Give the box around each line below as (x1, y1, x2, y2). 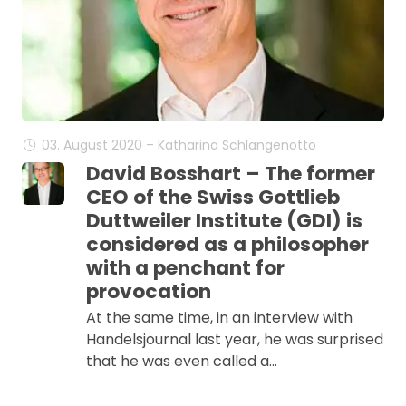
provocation (85, 277, 211, 305)
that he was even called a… (85, 351, 277, 372)
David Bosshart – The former (85, 159, 375, 188)
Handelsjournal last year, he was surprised (85, 329, 383, 350)
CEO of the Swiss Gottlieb (85, 183, 340, 211)
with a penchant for (85, 254, 285, 282)
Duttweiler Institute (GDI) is (85, 207, 362, 235)
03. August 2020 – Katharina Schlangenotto (41, 136, 316, 154)
